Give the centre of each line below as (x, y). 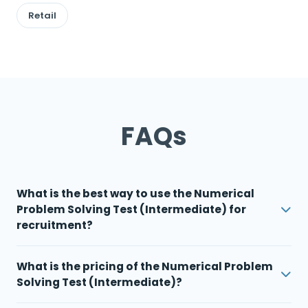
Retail (42, 15)
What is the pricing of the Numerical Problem (89, 266)
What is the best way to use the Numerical (135, 193)
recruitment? (55, 225)
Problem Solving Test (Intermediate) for (131, 209)
